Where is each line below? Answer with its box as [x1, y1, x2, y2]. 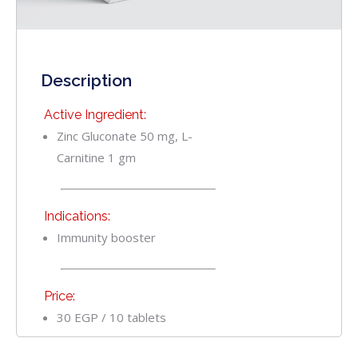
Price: [41, 288, 75, 304]
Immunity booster [57, 229, 156, 246]
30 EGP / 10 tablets [57, 309, 166, 326]
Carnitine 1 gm [57, 149, 136, 166]
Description [41, 70, 132, 91]
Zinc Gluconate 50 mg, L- [57, 128, 193, 145]
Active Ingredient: [41, 107, 146, 123]
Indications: [41, 209, 110, 225]
